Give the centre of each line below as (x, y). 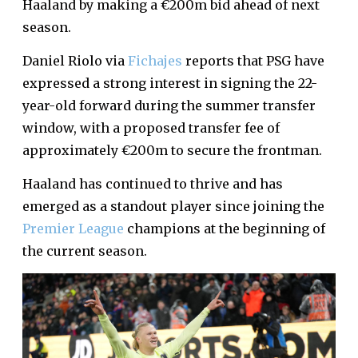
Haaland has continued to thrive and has (153, 184)
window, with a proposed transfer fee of (151, 128)
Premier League (73, 229)
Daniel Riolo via (75, 61)
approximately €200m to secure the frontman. (172, 150)
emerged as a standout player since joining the (173, 206)
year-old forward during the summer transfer (169, 105)
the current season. (85, 251)
